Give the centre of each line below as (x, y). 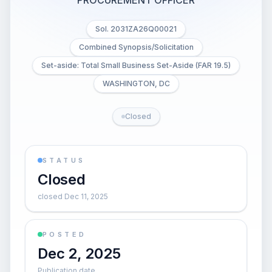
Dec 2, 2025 (79, 253)
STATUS (64, 160)
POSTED (65, 234)
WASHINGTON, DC (136, 83)
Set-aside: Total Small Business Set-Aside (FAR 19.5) (136, 65)
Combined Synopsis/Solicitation (136, 47)
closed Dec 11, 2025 (73, 196)
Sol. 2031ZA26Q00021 (136, 29)
